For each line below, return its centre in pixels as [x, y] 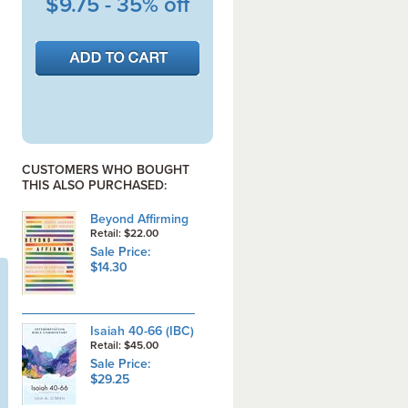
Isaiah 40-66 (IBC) [142, 331]
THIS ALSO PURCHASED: [94, 185]
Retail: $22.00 [127, 233]
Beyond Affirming [139, 219]
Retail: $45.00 [127, 345]
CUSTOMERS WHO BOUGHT [105, 170]
